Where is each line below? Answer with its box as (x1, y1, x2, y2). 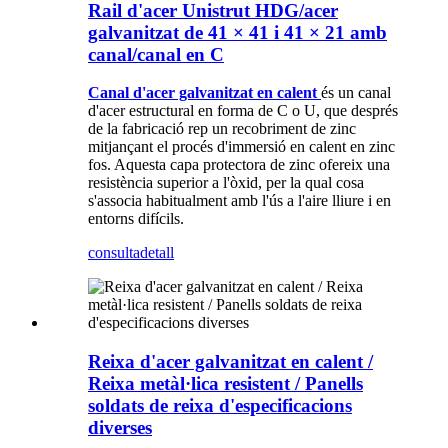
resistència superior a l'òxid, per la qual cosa (88, 174, 364, 192)
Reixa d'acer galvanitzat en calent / (88, 351, 373, 373)
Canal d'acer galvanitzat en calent (88, 84, 317, 102)
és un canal (321, 84, 391, 102)
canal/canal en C (88, 43, 224, 65)
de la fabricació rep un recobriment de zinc (88, 120, 356, 138)
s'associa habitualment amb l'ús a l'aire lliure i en (88, 192, 391, 210)
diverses (88, 417, 152, 439)
